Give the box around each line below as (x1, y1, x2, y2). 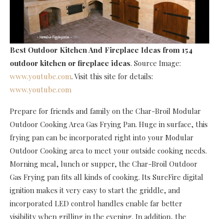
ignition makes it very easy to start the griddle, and (10, 185, 180, 196)
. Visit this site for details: (71, 71, 153, 82)
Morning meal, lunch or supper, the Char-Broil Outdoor (10, 159, 197, 169)
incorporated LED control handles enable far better (10, 198, 182, 209)
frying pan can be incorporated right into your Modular (10, 132, 194, 143)
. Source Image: (131, 58, 181, 68)
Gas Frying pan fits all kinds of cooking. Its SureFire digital (10, 172, 203, 182)
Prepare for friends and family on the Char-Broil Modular (10, 106, 201, 116)
